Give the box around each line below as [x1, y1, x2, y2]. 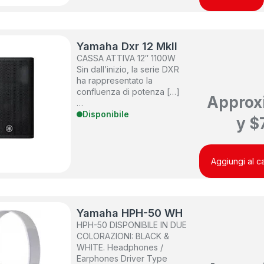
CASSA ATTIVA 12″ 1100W [77, 53, 176, 64]
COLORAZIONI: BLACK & [77, 231, 170, 242]
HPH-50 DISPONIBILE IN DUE [77, 220, 187, 230]
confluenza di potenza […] [77, 87, 180, 97]
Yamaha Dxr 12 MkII [77, 40, 178, 53]
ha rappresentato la [77, 75, 153, 86]
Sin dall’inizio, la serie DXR [77, 64, 180, 75]
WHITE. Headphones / [77, 242, 164, 253]
